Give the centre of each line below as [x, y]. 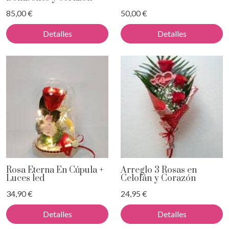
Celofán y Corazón [158, 179]
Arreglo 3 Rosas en [159, 170]
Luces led [25, 179]
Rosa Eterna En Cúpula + [55, 170]
